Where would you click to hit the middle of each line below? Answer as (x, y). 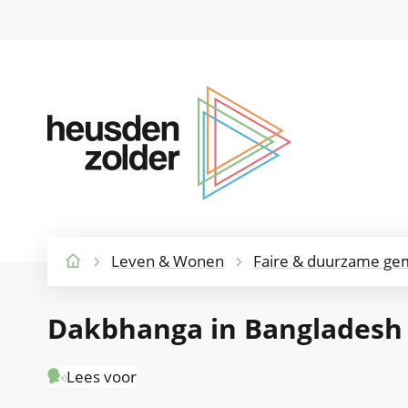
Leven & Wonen (168, 260)
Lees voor (102, 376)
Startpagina (104, 281)
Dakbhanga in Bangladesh (225, 328)
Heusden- (93, 125)
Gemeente (97, 97)
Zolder (78, 152)
